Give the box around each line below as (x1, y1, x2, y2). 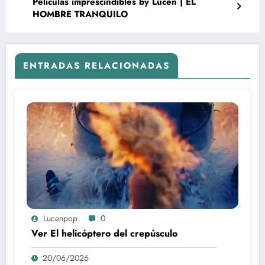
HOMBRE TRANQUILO (33, 7, 128, 21)
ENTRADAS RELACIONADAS (23, 59, 170, 72)
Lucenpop (43, 212, 77, 224)
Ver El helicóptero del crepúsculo (31, 226, 177, 240)
